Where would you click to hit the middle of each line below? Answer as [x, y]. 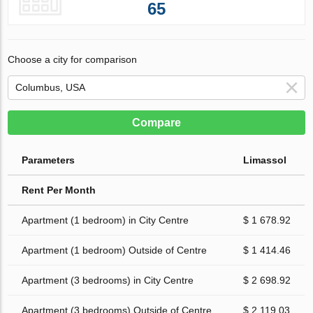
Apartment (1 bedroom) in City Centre [105, 220]
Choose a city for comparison [73, 59]
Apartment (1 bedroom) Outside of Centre [115, 250]
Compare [156, 122]
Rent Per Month [59, 190]
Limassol [265, 160]
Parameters [49, 160]
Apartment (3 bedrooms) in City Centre [108, 280]
